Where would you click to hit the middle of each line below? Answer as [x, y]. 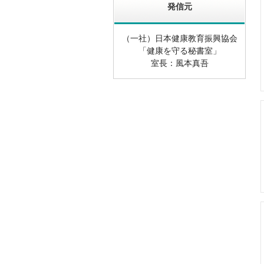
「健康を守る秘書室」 [179, 51]
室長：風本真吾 [179, 63]
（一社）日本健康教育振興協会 [179, 39]
